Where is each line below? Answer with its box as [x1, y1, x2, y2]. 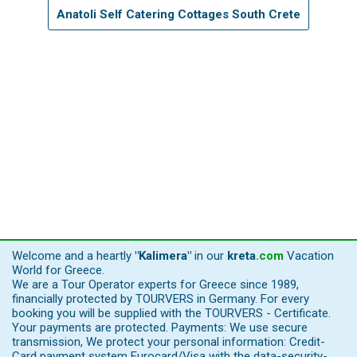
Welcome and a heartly [12, 248, 135, 263]
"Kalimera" [135, 248, 191, 263]
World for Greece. [12, 262, 104, 277]
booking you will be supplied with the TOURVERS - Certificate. [12, 305, 331, 320]
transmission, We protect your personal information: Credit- [12, 334, 325, 349]
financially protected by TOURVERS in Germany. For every [12, 291, 309, 306]
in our [191, 248, 227, 263]
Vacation [284, 248, 334, 263]
